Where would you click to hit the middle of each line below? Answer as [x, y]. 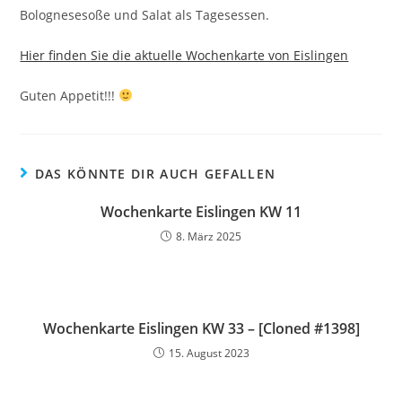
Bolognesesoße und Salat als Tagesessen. [145, 15]
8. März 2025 [209, 236]
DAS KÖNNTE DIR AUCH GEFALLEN [155, 174]
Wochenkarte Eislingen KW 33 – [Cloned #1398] [201, 328]
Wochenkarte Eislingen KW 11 [201, 212]
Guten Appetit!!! [70, 96]
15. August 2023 [209, 353]
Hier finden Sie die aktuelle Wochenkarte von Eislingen [184, 55]
